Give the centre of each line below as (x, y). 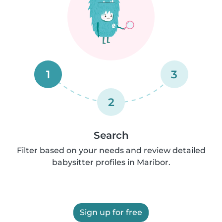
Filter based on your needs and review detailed (111, 150)
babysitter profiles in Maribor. (111, 162)
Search (111, 135)
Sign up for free (111, 212)
